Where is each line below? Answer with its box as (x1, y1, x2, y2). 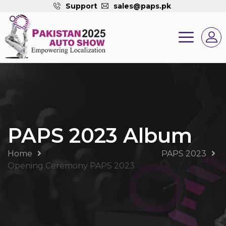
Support (65, 2, 97, 11)
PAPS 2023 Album (8, 123, 192, 148)
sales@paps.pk (113, 2, 171, 11)
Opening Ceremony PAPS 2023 (8, 161, 135, 171)
